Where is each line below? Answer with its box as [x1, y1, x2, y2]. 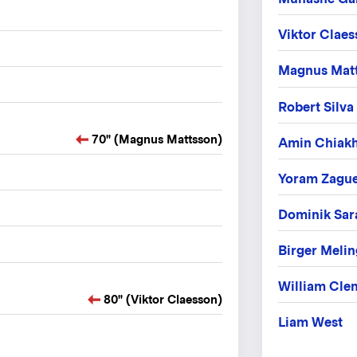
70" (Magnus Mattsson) [92, 132, 222, 147]
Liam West [278, 314, 343, 330]
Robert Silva [278, 99, 354, 115]
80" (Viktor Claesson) [104, 292, 222, 306]
